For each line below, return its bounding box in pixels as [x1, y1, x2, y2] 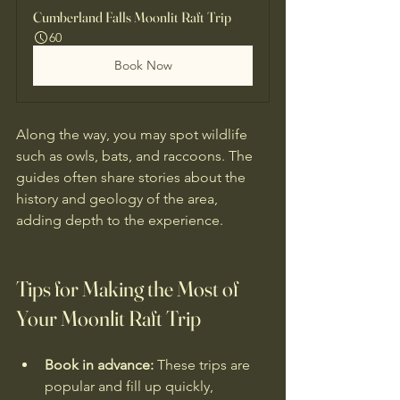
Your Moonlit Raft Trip [16, 304, 201, 331]
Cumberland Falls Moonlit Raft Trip [33, 7, 231, 26]
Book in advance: [45, 355, 154, 373]
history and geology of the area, [16, 189, 221, 207]
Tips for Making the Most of [16, 275, 242, 302]
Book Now [113, 56, 172, 73]
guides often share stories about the [16, 168, 249, 186]
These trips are [154, 355, 254, 373]
